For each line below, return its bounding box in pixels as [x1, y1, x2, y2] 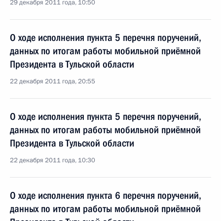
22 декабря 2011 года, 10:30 [10, 156, 95, 165]
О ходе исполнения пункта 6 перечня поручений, [10, 189, 201, 201]
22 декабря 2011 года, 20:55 [10, 77, 95, 86]
